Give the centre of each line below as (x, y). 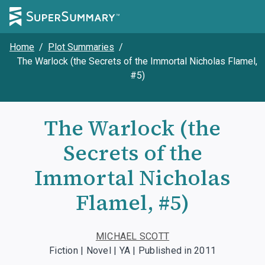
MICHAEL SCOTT (132, 236)
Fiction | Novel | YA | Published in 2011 (132, 251)
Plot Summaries (81, 47)
